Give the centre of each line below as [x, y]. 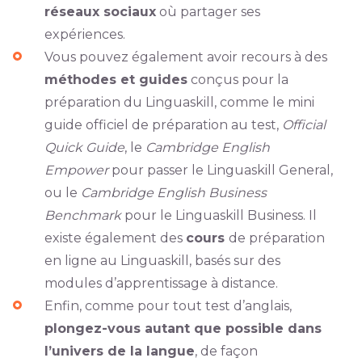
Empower [78, 170]
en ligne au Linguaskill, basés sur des [162, 261]
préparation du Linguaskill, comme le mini [179, 103]
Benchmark [82, 216]
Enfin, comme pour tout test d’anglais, [168, 306]
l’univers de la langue [119, 351]
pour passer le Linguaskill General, [222, 170]
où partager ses [208, 12]
